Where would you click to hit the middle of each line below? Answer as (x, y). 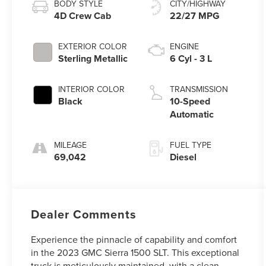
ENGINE (184, 47)
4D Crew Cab (83, 16)
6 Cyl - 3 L (191, 59)
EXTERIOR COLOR (93, 47)
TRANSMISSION (199, 89)
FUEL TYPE (190, 145)
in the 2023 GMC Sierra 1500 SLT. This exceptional (135, 253)
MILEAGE (71, 145)
